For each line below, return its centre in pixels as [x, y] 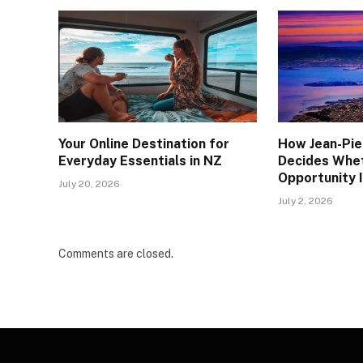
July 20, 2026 [89, 184]
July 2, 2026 [306, 201]
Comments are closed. [116, 253]
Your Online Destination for [144, 143]
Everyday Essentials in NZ [140, 160]
